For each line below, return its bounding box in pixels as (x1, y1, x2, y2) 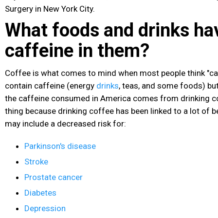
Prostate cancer (24, 172, 83, 182)
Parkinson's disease (24, 141, 96, 151)
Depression (24, 203, 66, 213)
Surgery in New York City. (5, 3, 95, 14)
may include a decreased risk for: (5, 118, 126, 128)
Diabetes (24, 187, 56, 198)
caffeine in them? (5, 39, 149, 61)
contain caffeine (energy (5, 80, 96, 91)
